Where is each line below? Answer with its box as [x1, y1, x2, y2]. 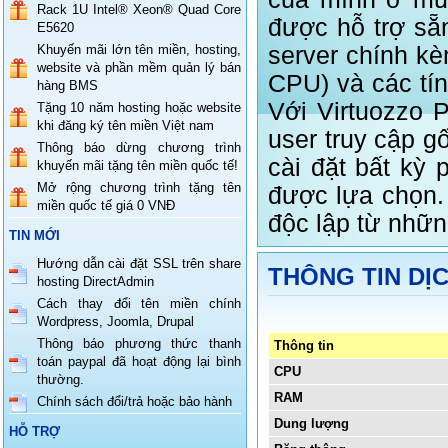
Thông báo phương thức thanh [37, 336, 241, 351]
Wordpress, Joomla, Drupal [37, 314, 194, 329]
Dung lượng [274, 416, 349, 431]
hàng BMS [37, 78, 98, 93]
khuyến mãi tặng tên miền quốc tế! [37, 158, 238, 173]
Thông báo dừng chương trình [37, 140, 241, 155]
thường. [37, 372, 84, 387]
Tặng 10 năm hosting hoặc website [37, 100, 241, 115]
